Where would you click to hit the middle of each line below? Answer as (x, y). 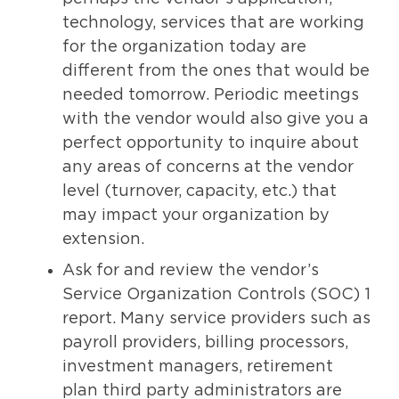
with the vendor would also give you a (216, 120)
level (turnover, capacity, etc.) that (199, 192)
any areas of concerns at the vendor (208, 168)
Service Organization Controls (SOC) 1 (216, 295)
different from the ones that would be (216, 72)
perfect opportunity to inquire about (211, 144)
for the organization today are (184, 48)
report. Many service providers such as (216, 319)
